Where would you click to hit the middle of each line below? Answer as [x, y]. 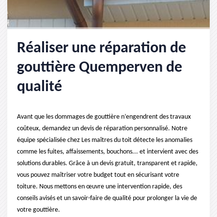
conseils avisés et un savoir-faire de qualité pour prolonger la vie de [107, 198]
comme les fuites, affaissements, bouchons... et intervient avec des [108, 152]
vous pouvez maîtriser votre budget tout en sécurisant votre [98, 175]
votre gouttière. [39, 210]
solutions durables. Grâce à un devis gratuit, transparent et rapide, [107, 163]
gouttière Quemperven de [100, 68]
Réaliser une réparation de [101, 48]
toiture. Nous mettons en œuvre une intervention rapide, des [100, 187]
